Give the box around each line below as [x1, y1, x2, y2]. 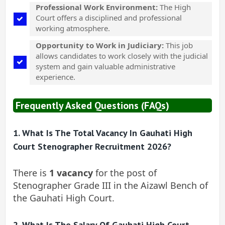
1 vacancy [49, 166, 93, 179]
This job [164, 40, 193, 50]
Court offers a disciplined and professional [36, 13, 182, 23]
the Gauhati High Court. [13, 191, 115, 204]
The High [158, 2, 191, 13]
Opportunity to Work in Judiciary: [36, 40, 164, 50]
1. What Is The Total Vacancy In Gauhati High [13, 127, 192, 139]
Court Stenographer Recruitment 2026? [13, 140, 171, 152]
